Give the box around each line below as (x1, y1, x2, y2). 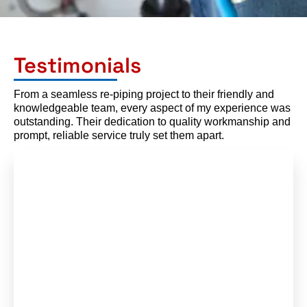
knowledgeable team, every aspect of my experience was (14, 102, 291, 114)
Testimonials (14, 51, 141, 79)
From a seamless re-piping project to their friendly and (14, 88, 274, 101)
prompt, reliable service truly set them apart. (14, 130, 224, 142)
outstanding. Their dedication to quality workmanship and (14, 116, 291, 128)
